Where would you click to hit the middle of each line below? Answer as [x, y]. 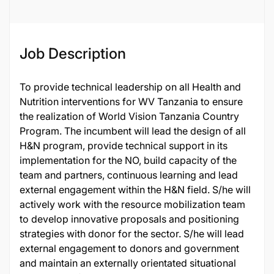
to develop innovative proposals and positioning [129, 219]
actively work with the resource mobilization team [132, 204]
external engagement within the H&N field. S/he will [135, 190]
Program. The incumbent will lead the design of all [133, 131]
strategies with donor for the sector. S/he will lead [132, 234]
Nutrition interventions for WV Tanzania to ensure [131, 102]
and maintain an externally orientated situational [128, 263]
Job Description [73, 54]
